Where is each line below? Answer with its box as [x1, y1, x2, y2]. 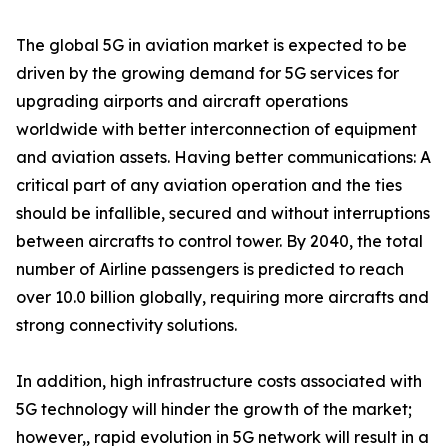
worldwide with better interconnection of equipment [16, 119, 417, 140]
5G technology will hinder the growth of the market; [16, 399, 412, 420]
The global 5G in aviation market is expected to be [16, 35, 407, 56]
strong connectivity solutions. [16, 315, 237, 336]
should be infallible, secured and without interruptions [16, 203, 430, 224]
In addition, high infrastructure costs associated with [16, 371, 422, 392]
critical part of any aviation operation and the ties [16, 175, 402, 196]
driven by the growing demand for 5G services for [16, 63, 399, 84]
